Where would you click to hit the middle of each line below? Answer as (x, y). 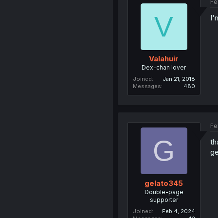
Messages (147, 86)
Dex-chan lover (164, 67)
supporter (164, 200)
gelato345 (164, 183)
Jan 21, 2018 (179, 79)
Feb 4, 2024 (178, 211)
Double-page (164, 192)
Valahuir (164, 59)
